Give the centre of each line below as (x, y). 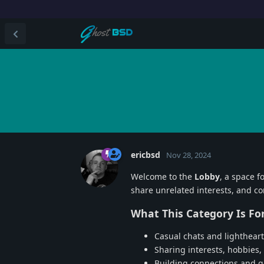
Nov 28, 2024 (189, 155)
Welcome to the (163, 176)
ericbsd (146, 154)
